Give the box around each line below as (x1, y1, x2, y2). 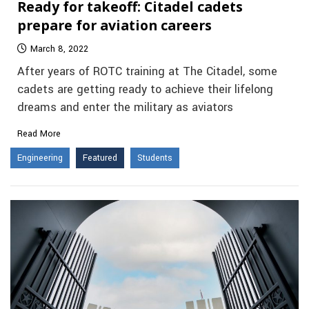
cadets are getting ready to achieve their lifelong (17, 81, 273, 98)
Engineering (17, 151, 63, 164)
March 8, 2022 (30, 42, 88, 55)
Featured (83, 151, 117, 164)
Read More (17, 127, 61, 140)
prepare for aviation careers (17, 15, 212, 34)
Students (137, 151, 172, 164)
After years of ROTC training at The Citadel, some (17, 63, 277, 80)
